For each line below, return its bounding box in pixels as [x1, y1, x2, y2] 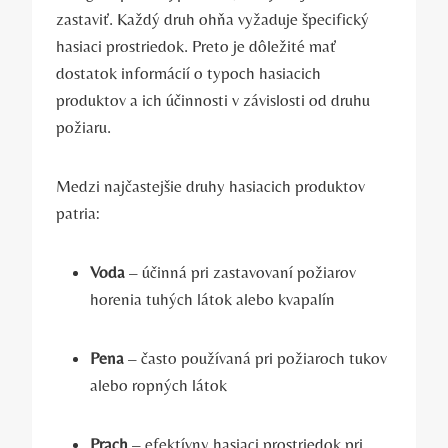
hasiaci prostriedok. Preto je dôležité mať [56, 36, 336, 57]
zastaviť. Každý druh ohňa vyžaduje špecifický [56, 9, 369, 30]
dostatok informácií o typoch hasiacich [56, 63, 321, 84]
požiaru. [56, 117, 111, 138]
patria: [56, 203, 100, 224]
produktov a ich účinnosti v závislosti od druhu [56, 90, 370, 111]
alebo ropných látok [90, 375, 227, 396]
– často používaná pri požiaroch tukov [124, 348, 387, 369]
